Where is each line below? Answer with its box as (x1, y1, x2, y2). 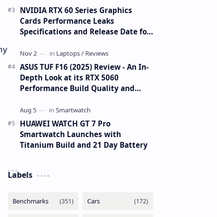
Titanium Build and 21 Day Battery (20, 140, 148, 150)
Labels (8, 170, 32, 180)
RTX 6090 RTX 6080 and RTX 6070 (20, 37, 140, 47)
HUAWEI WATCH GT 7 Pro (20, 119, 110, 128)
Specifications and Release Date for (20, 27, 150, 36)
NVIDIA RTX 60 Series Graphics (20, 5, 132, 15)
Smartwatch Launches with (20, 129, 121, 139)
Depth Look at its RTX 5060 (20, 73, 119, 82)
